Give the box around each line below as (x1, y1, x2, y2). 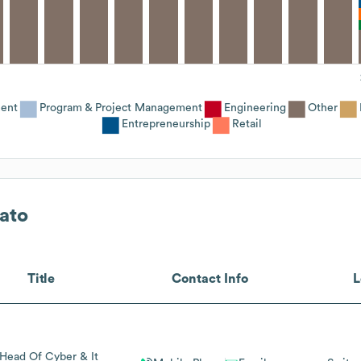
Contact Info (172, 272, 249, 285)
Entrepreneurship (121, 118, 210, 130)
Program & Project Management (39, 102, 202, 114)
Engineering (224, 102, 286, 114)
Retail (231, 118, 262, 130)
